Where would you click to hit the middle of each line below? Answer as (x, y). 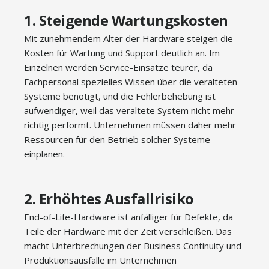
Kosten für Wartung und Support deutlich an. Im (122, 53)
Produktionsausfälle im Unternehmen (100, 260)
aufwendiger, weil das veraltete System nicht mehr (129, 110)
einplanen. (44, 154)
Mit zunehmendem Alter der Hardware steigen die (128, 38)
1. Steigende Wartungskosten (128, 20)
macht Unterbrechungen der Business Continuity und (133, 246)
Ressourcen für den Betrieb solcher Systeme (117, 139)
